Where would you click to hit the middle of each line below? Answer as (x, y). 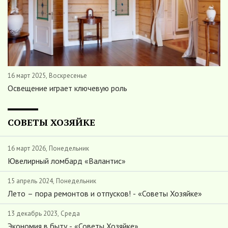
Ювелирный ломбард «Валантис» (67, 161)
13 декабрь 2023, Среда (44, 214)
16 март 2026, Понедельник (48, 149)
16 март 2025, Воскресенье (47, 76)
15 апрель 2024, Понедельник (52, 181)
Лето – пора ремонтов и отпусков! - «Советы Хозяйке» (105, 194)
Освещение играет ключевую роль (67, 88)
